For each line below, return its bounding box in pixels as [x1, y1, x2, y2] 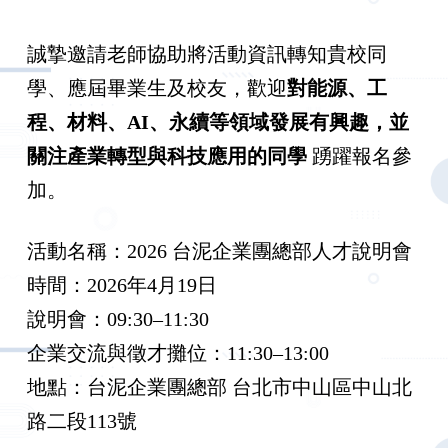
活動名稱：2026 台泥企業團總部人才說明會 [26, 239, 417, 262]
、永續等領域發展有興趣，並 [148, 111, 409, 134]
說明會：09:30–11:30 [26, 307, 214, 330]
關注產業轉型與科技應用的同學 [26, 145, 307, 168]
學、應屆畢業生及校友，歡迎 [26, 77, 287, 100]
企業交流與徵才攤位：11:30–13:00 [26, 341, 334, 364]
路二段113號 [26, 409, 137, 432]
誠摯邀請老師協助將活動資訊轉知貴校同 [26, 43, 387, 66]
